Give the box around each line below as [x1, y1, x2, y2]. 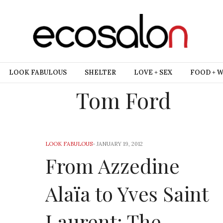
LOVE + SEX [134, 68, 172, 77]
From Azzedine [45, 152, 180, 179]
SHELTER [85, 68, 116, 77]
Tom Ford [76, 85, 171, 115]
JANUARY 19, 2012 [97, 140, 143, 148]
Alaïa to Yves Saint [45, 180, 209, 207]
